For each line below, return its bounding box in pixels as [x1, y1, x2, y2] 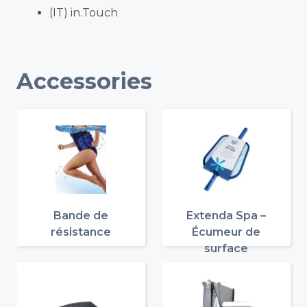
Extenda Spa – [186, 208, 266, 222]
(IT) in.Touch [49, 5, 118, 19]
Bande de [53, 208, 108, 222]
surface [204, 241, 248, 255]
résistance [51, 225, 111, 238]
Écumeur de [192, 225, 260, 238]
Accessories [16, 67, 152, 95]
